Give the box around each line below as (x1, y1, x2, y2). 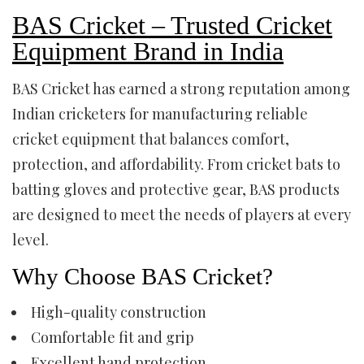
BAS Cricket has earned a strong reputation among (12, 79, 350, 98)
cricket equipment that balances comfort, (12, 129, 289, 149)
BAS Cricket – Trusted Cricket (12, 11, 332, 40)
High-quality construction (31, 302, 206, 322)
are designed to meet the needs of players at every (12, 205, 351, 224)
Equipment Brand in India (12, 37, 284, 66)
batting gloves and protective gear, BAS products (12, 180, 340, 199)
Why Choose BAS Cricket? (12, 263, 273, 289)
